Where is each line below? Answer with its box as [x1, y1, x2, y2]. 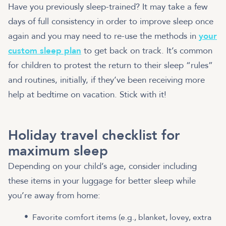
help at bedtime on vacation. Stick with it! [8, 88, 166, 100]
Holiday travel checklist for [8, 126, 180, 145]
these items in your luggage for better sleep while [8, 175, 196, 187]
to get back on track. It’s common [81, 44, 212, 56]
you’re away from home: [8, 189, 100, 201]
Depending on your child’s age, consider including [8, 160, 197, 172]
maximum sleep [8, 141, 108, 160]
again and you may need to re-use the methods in [8, 30, 199, 42]
